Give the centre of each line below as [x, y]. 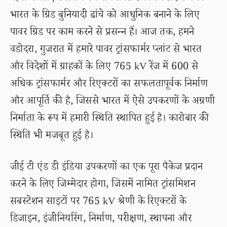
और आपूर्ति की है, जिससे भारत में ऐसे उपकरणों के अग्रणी [113, 102]
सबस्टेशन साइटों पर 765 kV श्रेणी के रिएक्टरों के [99, 203]
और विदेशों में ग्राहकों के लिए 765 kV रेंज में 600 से [104, 68]
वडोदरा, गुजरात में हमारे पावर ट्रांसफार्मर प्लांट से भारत [106, 51]
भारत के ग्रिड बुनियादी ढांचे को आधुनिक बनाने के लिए [105, 16]
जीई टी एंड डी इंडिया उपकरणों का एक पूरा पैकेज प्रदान [107, 168]
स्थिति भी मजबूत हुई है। [52, 137]
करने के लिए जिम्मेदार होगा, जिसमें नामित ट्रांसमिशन [103, 185]
